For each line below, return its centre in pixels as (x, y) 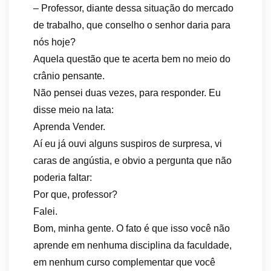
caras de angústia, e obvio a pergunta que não (132, 161)
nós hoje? (54, 42)
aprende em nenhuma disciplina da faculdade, (132, 245)
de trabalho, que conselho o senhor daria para (132, 25)
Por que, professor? (75, 194)
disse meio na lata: (73, 110)
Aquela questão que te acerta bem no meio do (132, 59)
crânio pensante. (69, 76)
